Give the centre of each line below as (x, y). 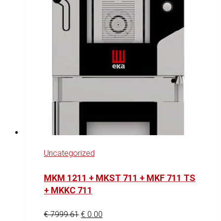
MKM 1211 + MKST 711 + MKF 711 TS (120, 178)
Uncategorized (69, 153)
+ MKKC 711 (68, 190)
